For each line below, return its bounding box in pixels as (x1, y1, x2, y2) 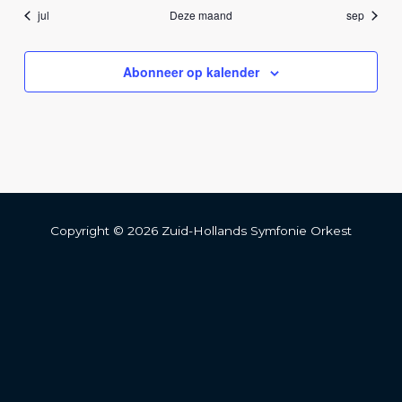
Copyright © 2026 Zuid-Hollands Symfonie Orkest (50, 223, 352, 239)
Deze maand (169, 7, 232, 23)
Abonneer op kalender (123, 63, 259, 82)
